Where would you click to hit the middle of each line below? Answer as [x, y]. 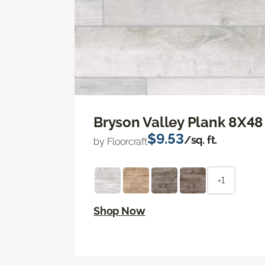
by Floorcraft [120, 141]
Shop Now [119, 211]
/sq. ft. [201, 140]
